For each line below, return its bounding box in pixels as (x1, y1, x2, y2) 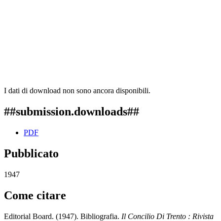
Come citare (4, 188, 66, 202)
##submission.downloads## (4, 105, 139, 118)
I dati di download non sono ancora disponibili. (4, 86, 150, 95)
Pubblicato (4, 147, 59, 160)
